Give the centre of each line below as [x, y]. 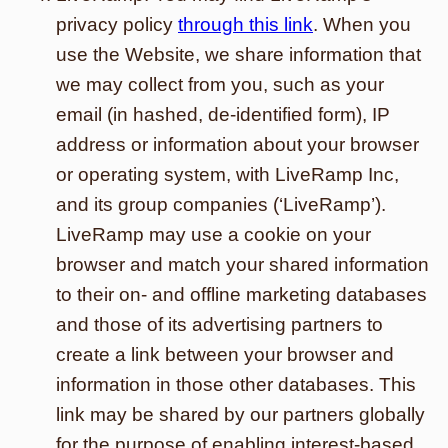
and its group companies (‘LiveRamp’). [221, 204]
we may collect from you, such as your [220, 84]
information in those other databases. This [236, 384]
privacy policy [117, 24]
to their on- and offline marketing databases [241, 294]
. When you [362, 24]
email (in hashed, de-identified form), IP [223, 114]
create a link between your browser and [225, 354]
